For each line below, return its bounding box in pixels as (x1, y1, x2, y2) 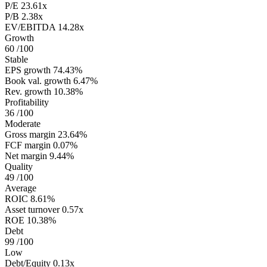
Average (5, 183, 36, 194)
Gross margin (5, 129, 55, 140)
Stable (5, 54, 28, 65)
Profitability (5, 97, 49, 108)
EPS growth (5, 65, 51, 76)
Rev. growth (5, 86, 51, 97)
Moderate (5, 119, 41, 129)
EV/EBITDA (5, 22, 55, 33)
